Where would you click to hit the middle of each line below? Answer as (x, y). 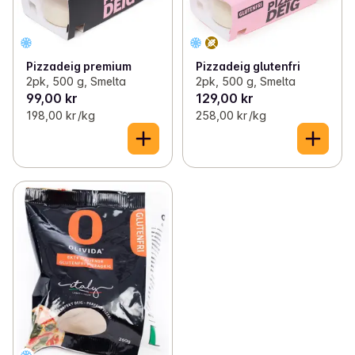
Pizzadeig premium (79, 67)
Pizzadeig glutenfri (248, 67)
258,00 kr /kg (231, 116)
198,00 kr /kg (61, 116)
